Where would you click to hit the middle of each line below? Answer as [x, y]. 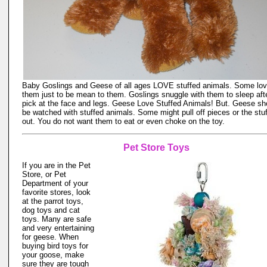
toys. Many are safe [57, 219]
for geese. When [50, 237]
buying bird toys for [55, 246]
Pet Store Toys [156, 148]
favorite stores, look [56, 192]
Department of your [55, 183]
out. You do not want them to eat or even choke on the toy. [123, 121]
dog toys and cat [51, 210]
